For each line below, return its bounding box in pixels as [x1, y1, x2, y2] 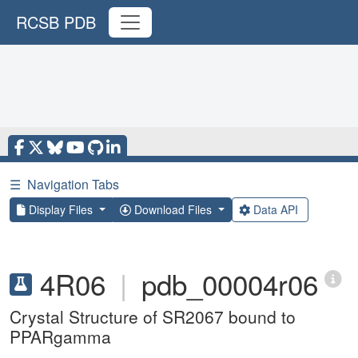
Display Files [26, 201, 96, 217]
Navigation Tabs [27, 175, 119, 193]
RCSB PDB [16, 10, 96, 34]
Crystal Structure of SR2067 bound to [10, 304, 296, 328]
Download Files [130, 201, 215, 217]
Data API [249, 201, 301, 217]
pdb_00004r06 [141, 264, 318, 304]
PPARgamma [10, 324, 111, 348]
